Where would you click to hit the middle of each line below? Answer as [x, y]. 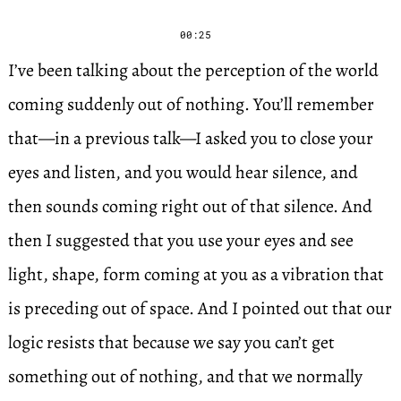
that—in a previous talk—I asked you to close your [190, 138]
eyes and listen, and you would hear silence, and [183, 172]
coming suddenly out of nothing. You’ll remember [191, 104]
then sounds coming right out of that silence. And [190, 206]
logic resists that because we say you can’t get [171, 342]
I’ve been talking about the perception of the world [193, 70]
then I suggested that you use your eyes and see [180, 240]
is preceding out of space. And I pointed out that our [200, 308]
